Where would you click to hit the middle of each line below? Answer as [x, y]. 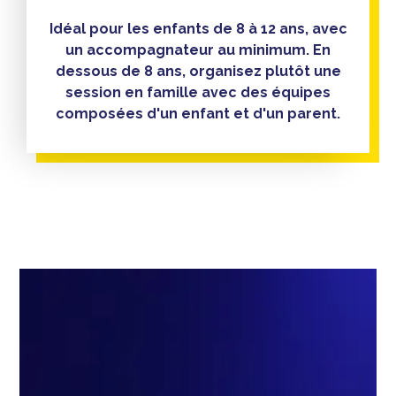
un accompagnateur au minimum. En [198, 49]
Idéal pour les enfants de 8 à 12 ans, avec [198, 28]
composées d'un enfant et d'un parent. [198, 113]
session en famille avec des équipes [198, 92]
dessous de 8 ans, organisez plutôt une [198, 71]
